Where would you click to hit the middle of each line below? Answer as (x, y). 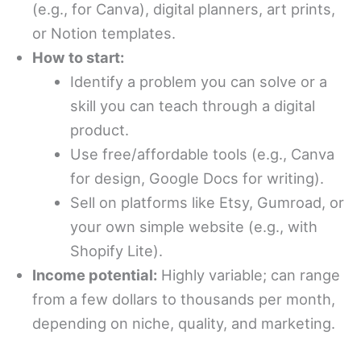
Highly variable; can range (249, 275)
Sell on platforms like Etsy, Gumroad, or (207, 203)
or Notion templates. (104, 33)
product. (100, 130)
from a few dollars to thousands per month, (184, 299)
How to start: (78, 58)
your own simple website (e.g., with (194, 227)
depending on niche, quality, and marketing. (184, 324)
